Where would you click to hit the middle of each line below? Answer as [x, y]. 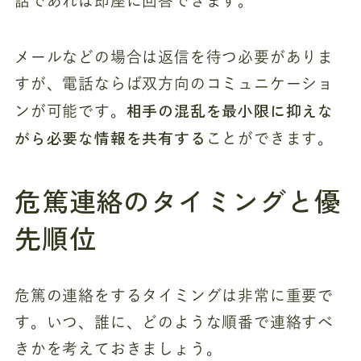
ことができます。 [270, 139]
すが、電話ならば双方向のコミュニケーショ [174, 84]
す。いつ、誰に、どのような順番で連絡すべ [174, 322]
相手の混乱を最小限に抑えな [230, 110]
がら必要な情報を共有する [110, 138]
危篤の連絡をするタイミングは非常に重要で [174, 296]
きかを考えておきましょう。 [118, 349]
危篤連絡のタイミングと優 [178, 201]
